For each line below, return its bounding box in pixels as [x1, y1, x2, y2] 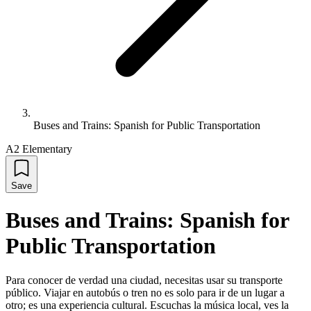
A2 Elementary [6, 143, 72, 155]
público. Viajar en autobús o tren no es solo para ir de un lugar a [6, 286, 285, 299]
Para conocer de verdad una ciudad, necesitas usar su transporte [6, 274, 283, 286]
